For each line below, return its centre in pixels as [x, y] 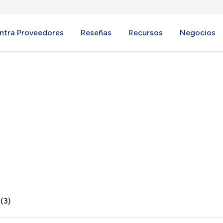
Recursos [146, 33]
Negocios [198, 33]
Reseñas [96, 33]
